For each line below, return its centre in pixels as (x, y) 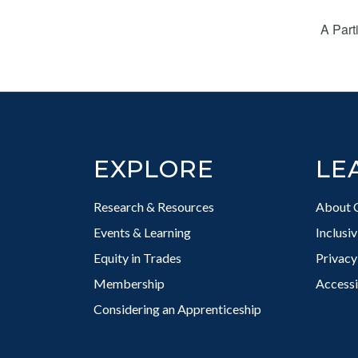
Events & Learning (142, 232)
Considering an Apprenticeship (177, 309)
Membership (129, 283)
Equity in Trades (137, 258)
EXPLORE (154, 169)
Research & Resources (154, 207)
